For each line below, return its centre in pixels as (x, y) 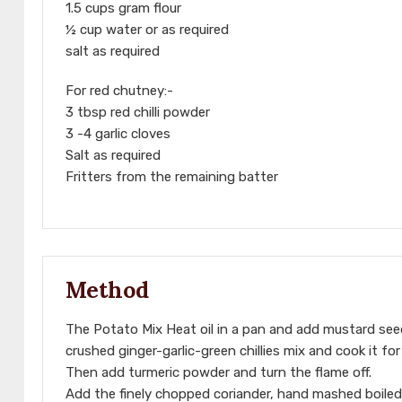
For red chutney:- (119, 91)
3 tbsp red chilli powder (138, 113)
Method (107, 290)
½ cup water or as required (147, 30)
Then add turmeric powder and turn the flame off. (218, 373)
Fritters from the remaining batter (172, 177)
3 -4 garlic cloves (118, 134)
